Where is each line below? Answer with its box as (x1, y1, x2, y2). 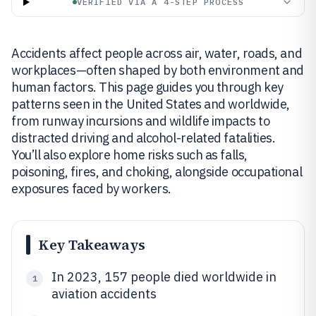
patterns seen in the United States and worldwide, (11, 96, 290, 112)
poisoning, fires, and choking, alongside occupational (11, 164, 303, 180)
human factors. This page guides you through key (11, 79, 284, 95)
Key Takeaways (39, 235, 145, 255)
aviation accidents (51, 286, 157, 302)
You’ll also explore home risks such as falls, (11, 147, 248, 163)
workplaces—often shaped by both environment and (11, 62, 304, 78)
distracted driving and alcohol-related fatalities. (11, 130, 276, 146)
